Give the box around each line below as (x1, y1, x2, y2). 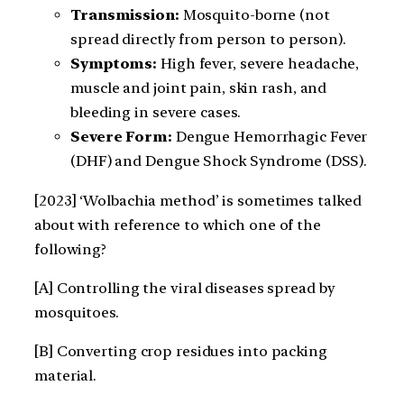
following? (34, 240, 107, 258)
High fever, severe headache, (157, 55, 360, 73)
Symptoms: (70, 55, 158, 73)
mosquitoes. (34, 303, 119, 321)
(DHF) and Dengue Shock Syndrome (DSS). (70, 152, 368, 170)
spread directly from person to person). (70, 31, 347, 49)
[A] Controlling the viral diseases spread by (34, 279, 335, 297)
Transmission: (70, 6, 179, 24)
